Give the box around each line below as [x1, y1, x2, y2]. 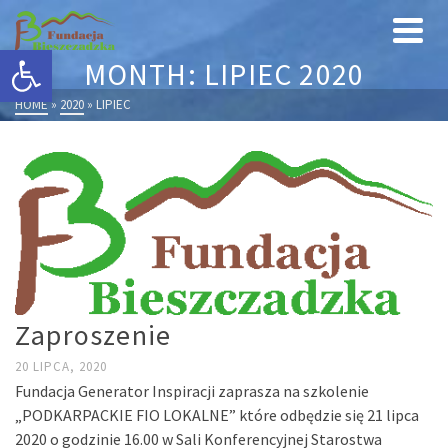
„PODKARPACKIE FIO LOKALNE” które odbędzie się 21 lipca [15, 405, 419, 425]
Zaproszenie [15, 317, 172, 353]
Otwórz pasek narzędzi [9, 39, 124, 79]
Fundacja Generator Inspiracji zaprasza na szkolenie [15, 381, 369, 401]
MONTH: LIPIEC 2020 [83, 56, 365, 93]
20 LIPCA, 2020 [15, 358, 107, 375]
